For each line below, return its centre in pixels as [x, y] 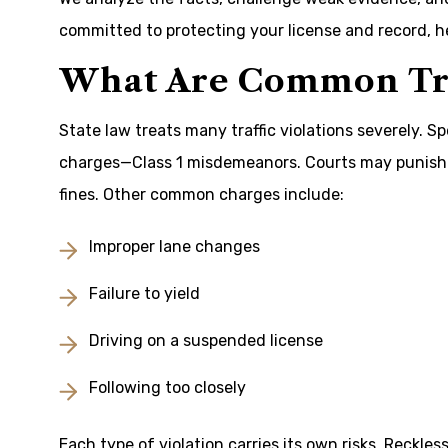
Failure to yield [144, 293]
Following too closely [167, 387]
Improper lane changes [174, 246]
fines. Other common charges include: [201, 194]
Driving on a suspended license [206, 340]
